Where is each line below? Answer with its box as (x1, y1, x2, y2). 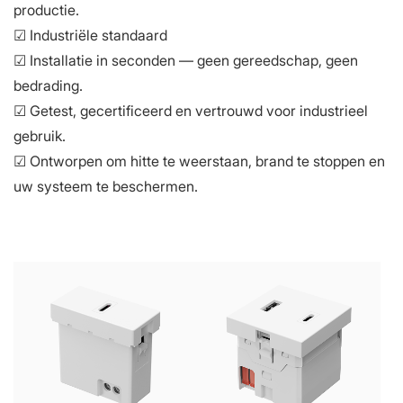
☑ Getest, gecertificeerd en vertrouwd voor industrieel (13, 101, 368, 120)
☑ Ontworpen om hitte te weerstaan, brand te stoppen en (13, 151, 385, 170)
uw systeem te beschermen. (13, 176, 198, 195)
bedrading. (13, 76, 83, 94)
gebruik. (13, 126, 66, 145)
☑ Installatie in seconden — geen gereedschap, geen (13, 50, 358, 69)
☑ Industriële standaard (13, 25, 167, 44)
